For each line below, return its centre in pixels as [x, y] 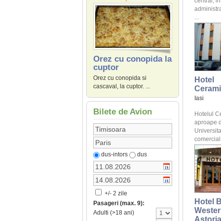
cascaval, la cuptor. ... [121, 87]
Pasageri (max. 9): [119, 203]
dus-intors [114, 155]
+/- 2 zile [115, 194]
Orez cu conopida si [120, 78]
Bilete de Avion [122, 112]
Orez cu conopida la [132, 59]
